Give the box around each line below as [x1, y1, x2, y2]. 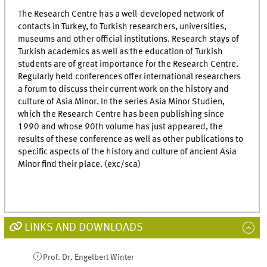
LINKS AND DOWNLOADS [24, 222, 143, 233]
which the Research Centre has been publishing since [18, 109, 225, 119]
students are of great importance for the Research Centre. [18, 59, 239, 69]
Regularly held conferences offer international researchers [18, 72, 241, 82]
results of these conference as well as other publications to [18, 134, 244, 144]
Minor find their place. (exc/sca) [18, 159, 141, 169]
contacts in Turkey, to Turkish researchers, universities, [18, 21, 227, 32]
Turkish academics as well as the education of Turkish [18, 46, 223, 57]
